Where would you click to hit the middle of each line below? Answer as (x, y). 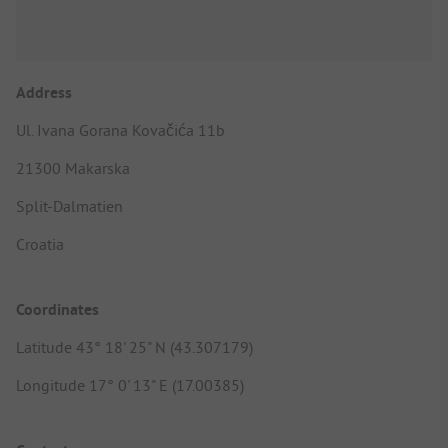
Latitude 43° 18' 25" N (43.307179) (134, 346)
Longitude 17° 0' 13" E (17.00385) (130, 384)
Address (44, 92)
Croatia (40, 243)
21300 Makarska (73, 167)
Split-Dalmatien (69, 205)
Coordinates (57, 309)
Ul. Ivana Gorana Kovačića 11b (120, 129)
